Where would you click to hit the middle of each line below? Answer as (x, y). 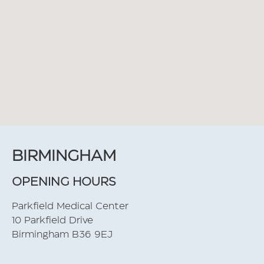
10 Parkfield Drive (52, 220)
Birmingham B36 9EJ (62, 235)
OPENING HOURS (64, 182)
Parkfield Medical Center (70, 206)
